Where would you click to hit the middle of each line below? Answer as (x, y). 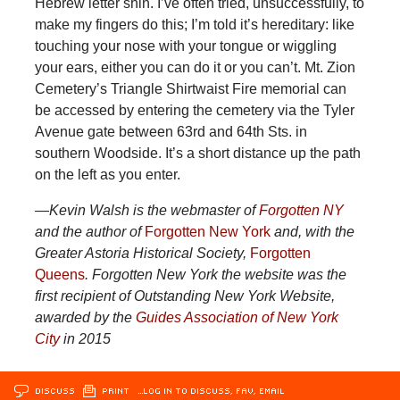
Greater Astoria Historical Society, (142, 253)
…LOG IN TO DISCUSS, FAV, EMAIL (211, 390)
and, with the (312, 231)
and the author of (89, 231)
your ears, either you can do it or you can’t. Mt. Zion (195, 67)
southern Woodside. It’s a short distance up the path (197, 153)
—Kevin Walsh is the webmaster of (146, 210)
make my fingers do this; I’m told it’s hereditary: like (194, 24)
